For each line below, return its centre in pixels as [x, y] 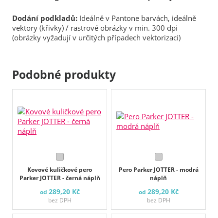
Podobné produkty [64, 75]
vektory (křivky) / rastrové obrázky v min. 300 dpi [95, 28]
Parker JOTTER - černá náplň [60, 178]
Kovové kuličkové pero [60, 170]
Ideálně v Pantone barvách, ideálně [137, 18]
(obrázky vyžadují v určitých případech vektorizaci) [96, 38]
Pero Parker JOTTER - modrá [158, 170]
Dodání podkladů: [45, 18]
